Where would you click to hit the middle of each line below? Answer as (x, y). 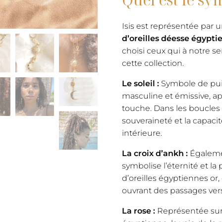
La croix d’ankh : (155, 153)
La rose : (138, 211)
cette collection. (153, 63)
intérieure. (142, 133)
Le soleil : (140, 83)
